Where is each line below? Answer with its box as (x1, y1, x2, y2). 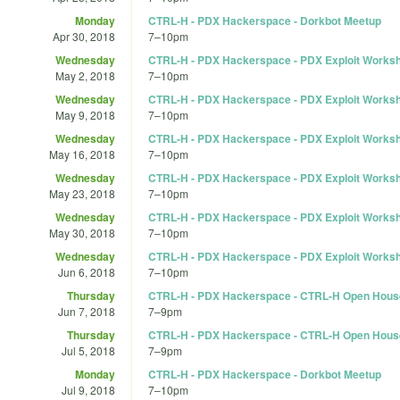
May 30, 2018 (49, 224, 115, 240)
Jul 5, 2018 (62, 342, 115, 358)
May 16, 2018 (49, 146, 115, 162)
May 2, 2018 (55, 67, 115, 83)
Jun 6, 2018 (58, 263, 115, 279)
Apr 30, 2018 (53, 28, 115, 44)
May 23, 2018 (49, 185, 115, 201)
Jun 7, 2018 (58, 303, 115, 319)
